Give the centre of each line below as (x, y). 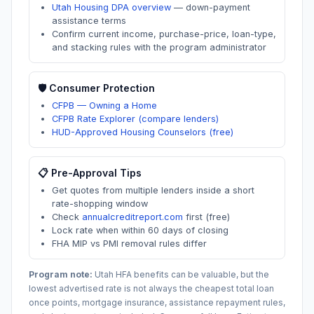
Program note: (61, 274)
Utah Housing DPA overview (111, 7)
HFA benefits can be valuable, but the (191, 274)
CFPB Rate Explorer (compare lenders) (135, 119)
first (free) (206, 217)
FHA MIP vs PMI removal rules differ (129, 244)
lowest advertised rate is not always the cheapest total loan (151, 288)
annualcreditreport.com (132, 217)
